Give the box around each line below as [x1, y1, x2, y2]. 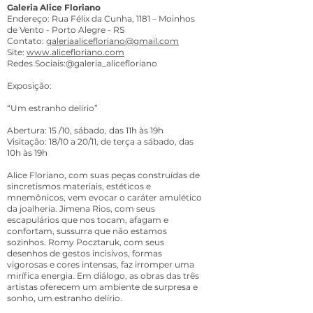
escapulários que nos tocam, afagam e [7, 214, 168, 225]
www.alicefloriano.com [27, 47, 124, 57]
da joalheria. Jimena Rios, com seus [7, 203, 155, 214]
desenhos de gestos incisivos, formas [7, 248, 162, 259]
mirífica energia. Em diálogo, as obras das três [7, 270, 199, 281]
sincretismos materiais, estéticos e [7, 181, 151, 191]
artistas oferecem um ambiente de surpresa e [7, 282, 198, 292]
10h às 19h [7, 147, 48, 158]
